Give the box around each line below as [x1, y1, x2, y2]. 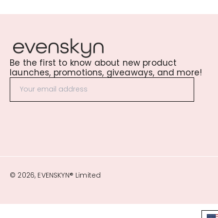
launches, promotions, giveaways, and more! [10, 66, 202, 78]
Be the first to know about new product [10, 56, 177, 69]
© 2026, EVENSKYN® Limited [10, 170, 101, 180]
